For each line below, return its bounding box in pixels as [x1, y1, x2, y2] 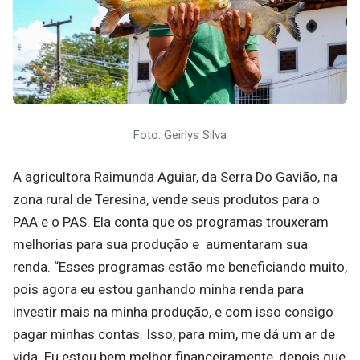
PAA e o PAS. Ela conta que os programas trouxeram [13, 214, 329, 231]
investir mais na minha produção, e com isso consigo [13, 304, 333, 321]
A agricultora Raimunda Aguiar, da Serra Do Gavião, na [13, 169, 337, 186]
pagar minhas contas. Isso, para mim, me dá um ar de [13, 326, 335, 343]
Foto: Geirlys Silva [133, 127, 227, 142]
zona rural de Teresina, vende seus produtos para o [13, 191, 320, 208]
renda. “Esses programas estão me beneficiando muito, [13, 259, 347, 276]
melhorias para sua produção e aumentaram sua [13, 236, 308, 253]
